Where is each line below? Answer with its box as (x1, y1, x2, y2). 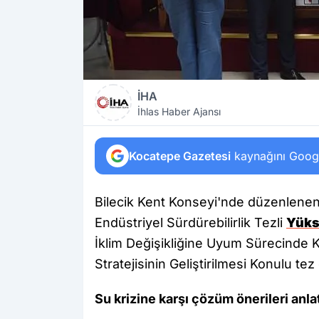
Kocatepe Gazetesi (129, 149, 231, 163)
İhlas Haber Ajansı (137, 105, 221, 117)
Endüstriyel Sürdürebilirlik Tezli (95, 215, 286, 230)
